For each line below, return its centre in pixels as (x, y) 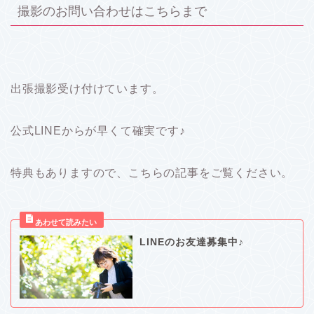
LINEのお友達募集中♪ (191, 242)
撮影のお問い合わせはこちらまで (112, 11)
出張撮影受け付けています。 (87, 88)
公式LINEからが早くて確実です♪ (98, 130)
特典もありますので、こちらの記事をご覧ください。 (152, 172)
